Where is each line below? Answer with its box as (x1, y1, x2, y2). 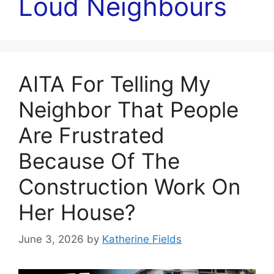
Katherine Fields (102, 233, 182, 246)
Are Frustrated (18, 122, 165, 148)
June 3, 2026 (18, 233, 84, 246)
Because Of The (18, 147, 180, 174)
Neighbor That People (18, 96, 239, 122)
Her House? (18, 199, 136, 225)
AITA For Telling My (18, 70, 210, 97)
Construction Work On (18, 173, 240, 199)
